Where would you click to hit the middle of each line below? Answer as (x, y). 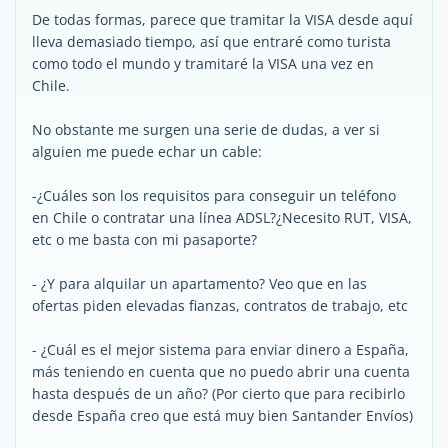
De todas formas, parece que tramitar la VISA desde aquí (222, 19)
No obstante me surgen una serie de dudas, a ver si (206, 129)
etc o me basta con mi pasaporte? (144, 239)
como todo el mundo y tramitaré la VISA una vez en (203, 63)
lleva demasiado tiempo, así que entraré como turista (211, 41)
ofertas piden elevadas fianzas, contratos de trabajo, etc (220, 305)
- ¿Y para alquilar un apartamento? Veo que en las (199, 283)
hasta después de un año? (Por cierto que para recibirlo (218, 393)
